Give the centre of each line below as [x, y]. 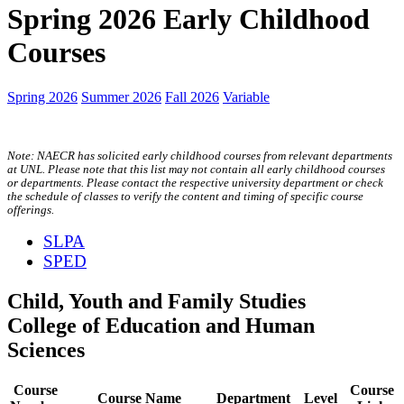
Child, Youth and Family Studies [156, 301]
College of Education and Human [161, 325]
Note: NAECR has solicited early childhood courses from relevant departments [200, 156]
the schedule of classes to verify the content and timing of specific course [185, 196]
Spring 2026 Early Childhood [188, 19]
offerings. [31, 210]
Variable [246, 96]
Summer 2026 [121, 96]
